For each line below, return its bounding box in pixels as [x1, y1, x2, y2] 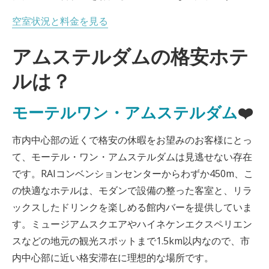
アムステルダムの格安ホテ [12, 44, 249, 68]
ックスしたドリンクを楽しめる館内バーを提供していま [12, 201, 252, 214]
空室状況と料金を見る [12, 14, 108, 28]
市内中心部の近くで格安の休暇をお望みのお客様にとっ [12, 133, 252, 147]
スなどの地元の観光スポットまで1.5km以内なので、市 [12, 234, 250, 247]
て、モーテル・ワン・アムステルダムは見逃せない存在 [12, 150, 252, 163]
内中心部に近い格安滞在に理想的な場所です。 [12, 251, 214, 264]
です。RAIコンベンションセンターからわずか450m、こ [12, 167, 253, 180]
